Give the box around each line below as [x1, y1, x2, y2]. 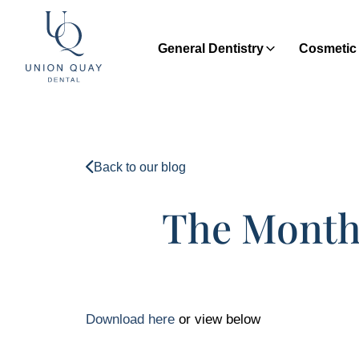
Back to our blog [94, 160, 186, 174]
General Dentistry [157, 42, 264, 55]
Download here [86, 312, 175, 326]
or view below [175, 312, 260, 326]
